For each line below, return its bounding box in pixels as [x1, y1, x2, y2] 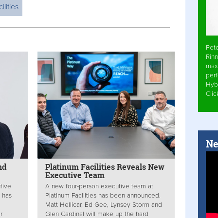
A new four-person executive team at [45, 182, 154, 190]
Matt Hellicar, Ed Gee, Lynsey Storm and [45, 200, 163, 209]
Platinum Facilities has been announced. [45, 191, 161, 200]
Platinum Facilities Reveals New [45, 162, 165, 172]
